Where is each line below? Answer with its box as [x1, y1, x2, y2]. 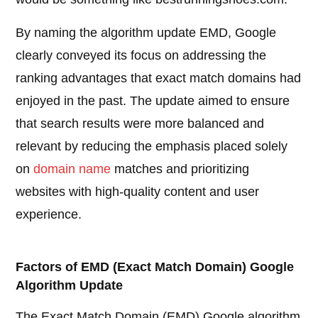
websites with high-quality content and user [16, 185, 260, 199]
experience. [16, 207, 82, 222]
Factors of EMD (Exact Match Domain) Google [16, 260, 295, 275]
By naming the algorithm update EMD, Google [16, 26, 277, 40]
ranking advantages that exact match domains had [16, 71, 302, 86]
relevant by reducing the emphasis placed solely [16, 139, 288, 154]
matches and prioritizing [111, 162, 250, 177]
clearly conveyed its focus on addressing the [16, 48, 267, 63]
